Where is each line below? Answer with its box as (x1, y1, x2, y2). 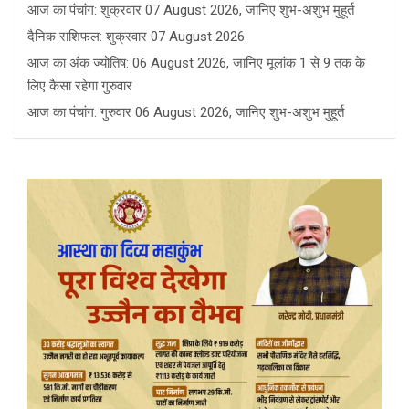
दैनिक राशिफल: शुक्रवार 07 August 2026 (27, 28, 245, 46)
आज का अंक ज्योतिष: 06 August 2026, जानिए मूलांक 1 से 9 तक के (27, 55, 365, 72)
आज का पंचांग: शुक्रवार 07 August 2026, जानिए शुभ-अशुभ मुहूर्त (27, 2, 354, 19)
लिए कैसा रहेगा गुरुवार (27, 78, 132, 95)
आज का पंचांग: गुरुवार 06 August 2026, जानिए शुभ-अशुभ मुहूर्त (27, 104, 344, 121)
